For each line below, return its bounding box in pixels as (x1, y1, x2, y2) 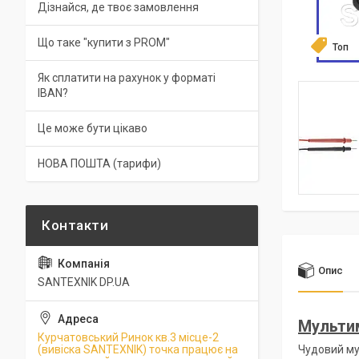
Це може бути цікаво (38, 122, 147, 135)
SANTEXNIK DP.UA (38, 276, 130, 288)
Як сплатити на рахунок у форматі (38, 71, 216, 84)
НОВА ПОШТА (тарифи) (38, 157, 161, 170)
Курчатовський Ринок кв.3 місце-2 (38, 331, 219, 344)
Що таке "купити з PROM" (38, 36, 170, 49)
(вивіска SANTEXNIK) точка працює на (38, 343, 238, 356)
